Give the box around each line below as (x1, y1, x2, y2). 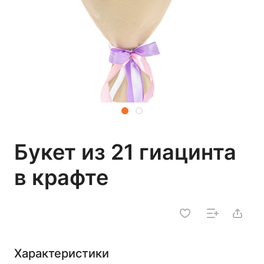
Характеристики (14, 246, 109, 260)
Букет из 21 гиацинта (14, 139, 236, 165)
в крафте (14, 164, 108, 190)
